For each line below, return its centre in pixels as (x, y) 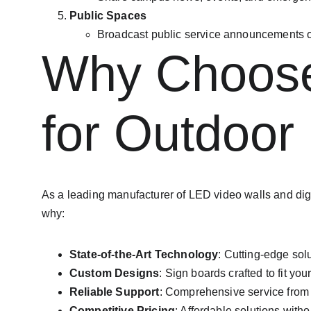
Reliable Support (115, 292)
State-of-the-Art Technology (144, 254)
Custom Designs (115, 273)
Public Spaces (108, 16)
